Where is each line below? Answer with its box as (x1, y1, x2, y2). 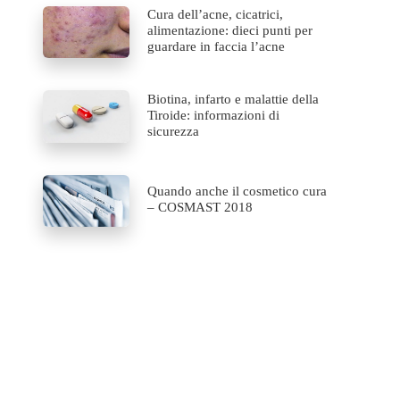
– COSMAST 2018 (147, 199, 254, 214)
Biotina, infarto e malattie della (147, 91, 320, 106)
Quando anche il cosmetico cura (147, 183, 328, 198)
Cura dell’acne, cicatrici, (147, 7, 284, 22)
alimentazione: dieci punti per (147, 23, 313, 38)
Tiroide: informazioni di (147, 107, 280, 122)
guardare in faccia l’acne (147, 39, 286, 54)
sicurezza (147, 123, 200, 138)
